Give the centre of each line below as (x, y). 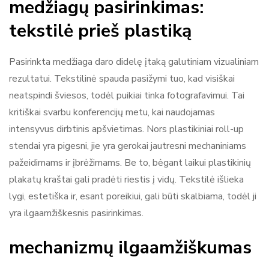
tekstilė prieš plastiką (100, 31)
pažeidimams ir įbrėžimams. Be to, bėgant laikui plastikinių (130, 162)
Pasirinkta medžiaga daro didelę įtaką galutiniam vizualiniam (134, 62)
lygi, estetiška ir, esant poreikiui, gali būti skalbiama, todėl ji (133, 196)
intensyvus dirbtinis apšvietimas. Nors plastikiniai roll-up (126, 129)
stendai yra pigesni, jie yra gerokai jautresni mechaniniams (128, 146)
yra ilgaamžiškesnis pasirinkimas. (76, 213)
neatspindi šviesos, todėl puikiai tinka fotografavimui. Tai (127, 95)
